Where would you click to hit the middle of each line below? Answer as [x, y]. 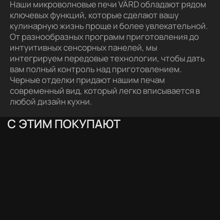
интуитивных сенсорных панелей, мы [83, 47]
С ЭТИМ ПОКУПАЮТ [64, 123]
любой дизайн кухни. [51, 101]
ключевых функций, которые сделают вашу [94, 15]
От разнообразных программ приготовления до [104, 36]
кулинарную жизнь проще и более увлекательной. [109, 26]
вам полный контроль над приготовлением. [96, 69]
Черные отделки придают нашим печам [87, 80]
